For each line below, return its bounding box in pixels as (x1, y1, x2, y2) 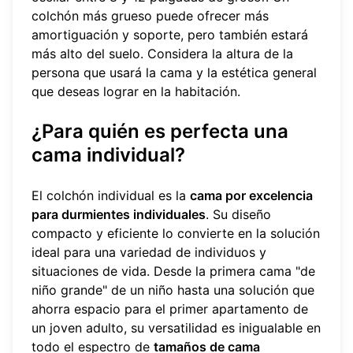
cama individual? (32, 143, 185, 167)
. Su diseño (206, 206, 271, 222)
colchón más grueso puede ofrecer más (32, 8, 269, 24)
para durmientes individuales (32, 206, 206, 222)
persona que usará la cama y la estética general (32, 65, 317, 81)
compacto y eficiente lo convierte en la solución (32, 225, 320, 241)
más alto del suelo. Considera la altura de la (32, 46, 293, 62)
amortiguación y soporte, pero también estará (32, 27, 308, 43)
